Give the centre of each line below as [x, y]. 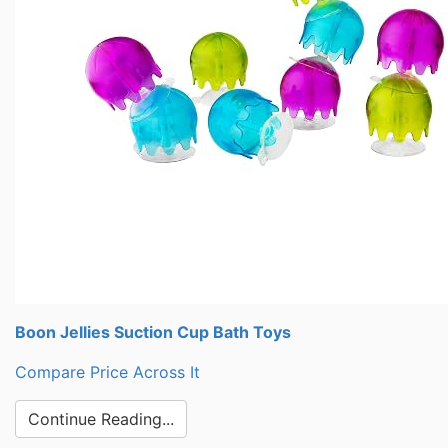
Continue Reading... [101, 419]
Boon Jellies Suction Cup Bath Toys [153, 332]
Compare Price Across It [107, 372]
